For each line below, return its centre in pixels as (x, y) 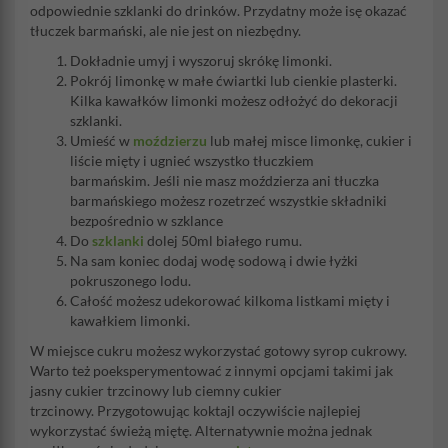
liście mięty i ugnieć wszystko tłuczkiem (192, 160)
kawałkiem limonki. (130, 320)
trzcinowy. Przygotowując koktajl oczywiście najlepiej (195, 410)
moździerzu (170, 140)
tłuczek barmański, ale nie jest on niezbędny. (167, 30)
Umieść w (101, 140)
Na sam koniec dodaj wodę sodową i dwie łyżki (214, 260)
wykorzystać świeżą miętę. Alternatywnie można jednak (201, 430)
